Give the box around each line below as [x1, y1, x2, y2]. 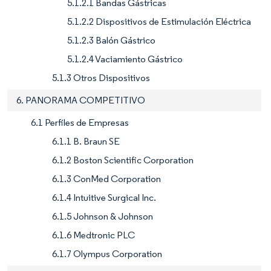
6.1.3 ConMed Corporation [52, 173, 161, 185]
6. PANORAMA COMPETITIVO [16, 94, 145, 106]
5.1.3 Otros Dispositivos [52, 72, 150, 84]
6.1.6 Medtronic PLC [52, 229, 135, 241]
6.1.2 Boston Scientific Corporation [52, 154, 194, 166]
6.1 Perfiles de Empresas [31, 117, 129, 129]
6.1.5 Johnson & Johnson [52, 211, 153, 223]
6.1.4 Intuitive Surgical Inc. [52, 192, 156, 204]
